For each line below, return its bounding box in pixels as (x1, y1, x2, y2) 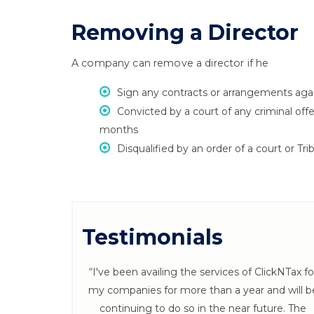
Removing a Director (71, 20, 299, 46)
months (100, 123, 138, 136)
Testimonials (82, 224, 223, 250)
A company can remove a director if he (71, 57, 269, 69)
